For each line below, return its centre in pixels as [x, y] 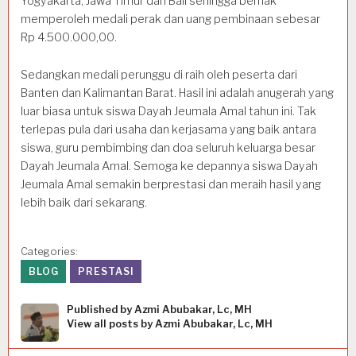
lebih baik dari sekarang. [84, 203]
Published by [101, 310]
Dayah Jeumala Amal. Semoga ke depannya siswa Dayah [169, 166]
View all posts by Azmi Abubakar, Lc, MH [170, 324]
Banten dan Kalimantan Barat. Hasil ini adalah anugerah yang [177, 93]
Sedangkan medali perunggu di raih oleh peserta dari [159, 75]
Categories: [49, 251]
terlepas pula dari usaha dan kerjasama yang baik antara [168, 130]
